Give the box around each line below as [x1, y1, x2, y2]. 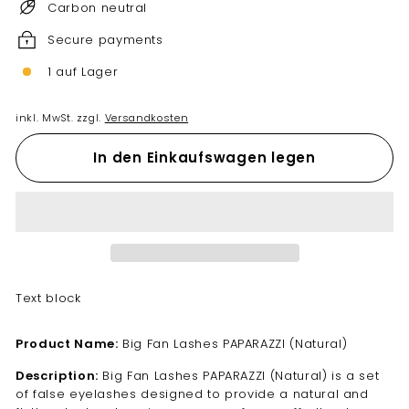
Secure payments [47, 30, 163, 48]
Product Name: [16, 334, 119, 352]
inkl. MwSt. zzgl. [16, 110, 105, 126]
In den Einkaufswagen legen [93, 148, 316, 168]
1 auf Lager [47, 62, 119, 80]
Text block [16, 288, 81, 307]
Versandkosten [104, 110, 189, 126]
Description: [16, 366, 99, 384]
